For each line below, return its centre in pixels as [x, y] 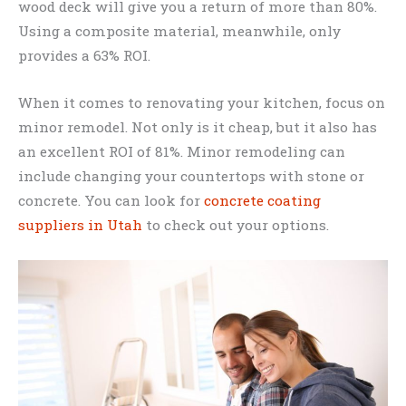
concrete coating [262, 201]
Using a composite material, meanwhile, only [179, 31]
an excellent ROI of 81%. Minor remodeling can [182, 152]
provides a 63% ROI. [84, 56]
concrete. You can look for [111, 201]
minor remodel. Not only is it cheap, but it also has [198, 127]
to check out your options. [236, 225]
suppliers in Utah [80, 225]
